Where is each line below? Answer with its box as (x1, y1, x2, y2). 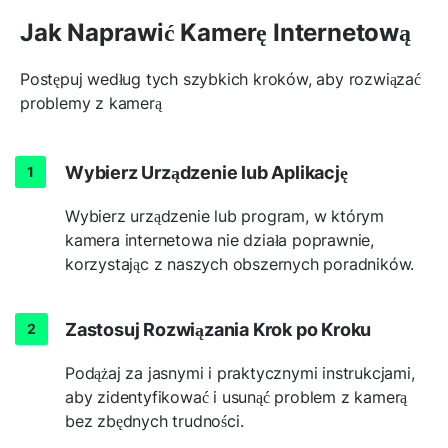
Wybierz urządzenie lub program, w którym (65, 205, 385, 226)
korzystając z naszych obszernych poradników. (65, 253, 415, 274)
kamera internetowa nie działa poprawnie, (65, 229, 375, 250)
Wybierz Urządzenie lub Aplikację (65, 161, 348, 183)
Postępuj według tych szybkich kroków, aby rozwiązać (20, 68, 421, 89)
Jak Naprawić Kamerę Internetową (20, 17, 411, 47)
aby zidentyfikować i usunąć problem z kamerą (65, 386, 408, 407)
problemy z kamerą (20, 92, 162, 113)
